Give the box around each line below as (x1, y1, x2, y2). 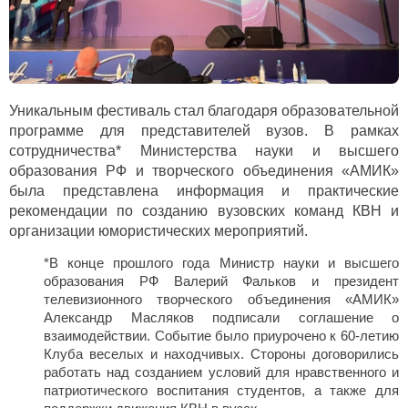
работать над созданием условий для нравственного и (44, 364, 399, 380)
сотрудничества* (9, 142, 140, 158)
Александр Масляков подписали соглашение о (44, 310, 399, 325)
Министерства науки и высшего (139, 142, 399, 158)
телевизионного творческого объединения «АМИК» (44, 291, 399, 307)
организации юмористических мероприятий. (9, 222, 308, 239)
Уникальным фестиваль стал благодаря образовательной (9, 102, 399, 118)
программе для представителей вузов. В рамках (9, 122, 399, 138)
